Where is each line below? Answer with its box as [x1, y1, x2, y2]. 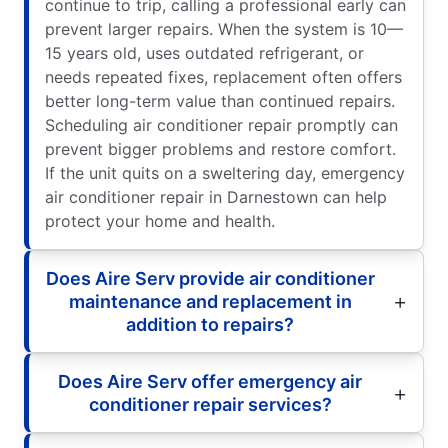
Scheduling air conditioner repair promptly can [45, 114, 398, 135]
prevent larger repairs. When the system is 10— [45, 18, 403, 39]
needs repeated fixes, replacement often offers [45, 66, 402, 87]
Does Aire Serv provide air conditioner [45, 267, 375, 289]
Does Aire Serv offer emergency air [58, 370, 362, 392]
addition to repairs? [126, 313, 294, 335]
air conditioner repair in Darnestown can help [45, 186, 387, 207]
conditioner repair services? [88, 393, 332, 415]
